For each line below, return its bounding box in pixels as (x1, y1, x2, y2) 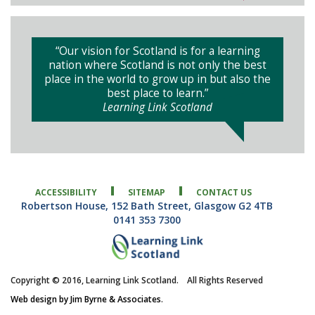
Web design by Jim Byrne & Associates (11, 293, 161, 306)
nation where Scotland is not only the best (49, 58, 266, 73)
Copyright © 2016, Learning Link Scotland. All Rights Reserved (11, 274, 263, 287)
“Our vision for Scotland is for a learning (55, 44, 260, 59)
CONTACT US (196, 186, 252, 199)
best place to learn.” (107, 86, 208, 101)
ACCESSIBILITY (35, 186, 97, 199)
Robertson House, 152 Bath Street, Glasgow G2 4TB (21, 199, 273, 213)
